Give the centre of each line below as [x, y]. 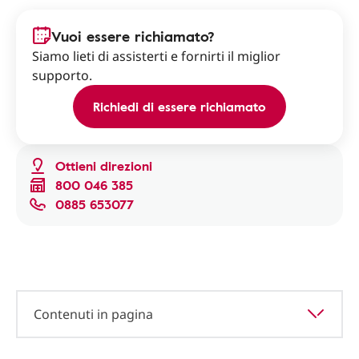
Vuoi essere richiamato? [133, 36]
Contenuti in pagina [93, 314]
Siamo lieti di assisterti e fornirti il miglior [156, 56]
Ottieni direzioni [104, 166]
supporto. [62, 75]
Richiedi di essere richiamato [179, 107]
